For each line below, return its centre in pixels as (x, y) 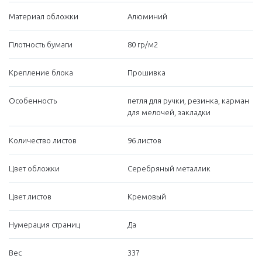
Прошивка (147, 72)
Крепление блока (41, 72)
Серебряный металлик (169, 168)
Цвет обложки (34, 168)
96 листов (145, 140)
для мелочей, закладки (169, 112)
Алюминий (148, 16)
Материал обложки (44, 16)
